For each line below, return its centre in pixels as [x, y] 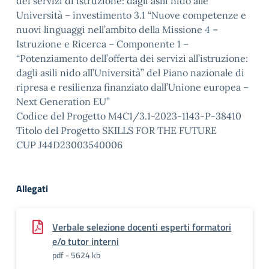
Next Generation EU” [63, 101]
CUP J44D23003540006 [69, 145]
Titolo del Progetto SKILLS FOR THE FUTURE [116, 130]
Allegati [32, 189]
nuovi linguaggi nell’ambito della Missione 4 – [117, 29]
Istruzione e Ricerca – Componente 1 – [102, 44]
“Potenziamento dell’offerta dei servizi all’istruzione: [132, 58]
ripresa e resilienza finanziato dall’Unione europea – [132, 87]
